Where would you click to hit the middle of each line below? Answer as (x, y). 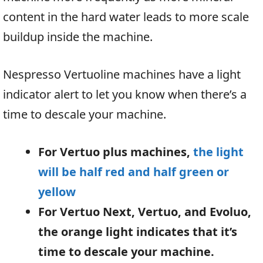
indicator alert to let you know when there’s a (125, 95)
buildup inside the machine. (78, 37)
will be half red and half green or (134, 172)
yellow (57, 192)
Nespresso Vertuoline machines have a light (122, 75)
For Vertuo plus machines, (116, 152)
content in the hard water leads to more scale (126, 17)
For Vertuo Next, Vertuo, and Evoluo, (145, 212)
